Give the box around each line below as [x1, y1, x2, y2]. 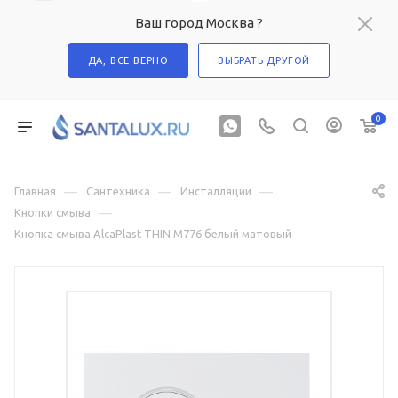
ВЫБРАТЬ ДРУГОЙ [218, 55, 311, 66]
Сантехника [86, 185, 150, 197]
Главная [14, 185, 56, 197]
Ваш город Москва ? [135, 15, 263, 30]
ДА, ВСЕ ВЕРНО [87, 55, 170, 66]
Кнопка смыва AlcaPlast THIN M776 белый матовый [14, 227, 291, 240]
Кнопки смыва [14, 206, 91, 219]
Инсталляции [180, 185, 251, 197]
